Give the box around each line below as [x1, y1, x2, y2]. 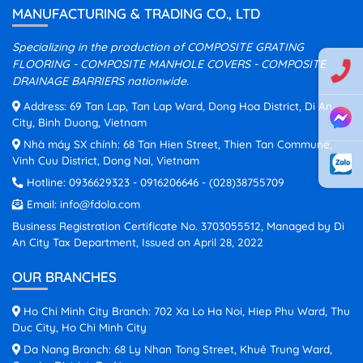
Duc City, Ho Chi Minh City [12, 320, 147, 335]
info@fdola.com [60, 197, 140, 211]
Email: [23, 197, 60, 211]
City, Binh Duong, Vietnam [12, 115, 147, 130]
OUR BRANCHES [12, 268, 117, 286]
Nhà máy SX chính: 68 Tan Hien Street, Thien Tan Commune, [20, 137, 332, 152]
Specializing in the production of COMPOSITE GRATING [12, 40, 304, 55]
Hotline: [23, 175, 69, 190]
